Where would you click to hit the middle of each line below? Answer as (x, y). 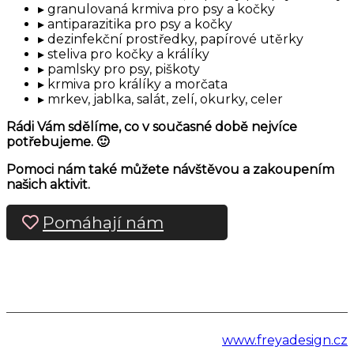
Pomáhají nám (103, 223)
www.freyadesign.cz (285, 341)
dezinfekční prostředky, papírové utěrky (175, 40)
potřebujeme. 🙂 (58, 142)
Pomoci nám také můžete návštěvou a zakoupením (170, 170)
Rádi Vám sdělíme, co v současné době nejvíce (152, 127)
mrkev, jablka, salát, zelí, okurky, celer (165, 100)
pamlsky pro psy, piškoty (124, 70)
